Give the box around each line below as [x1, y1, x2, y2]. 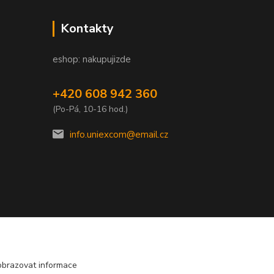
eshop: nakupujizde [53, 53, 131, 65]
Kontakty [61, 20, 114, 37]
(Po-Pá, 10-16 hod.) [53, 103, 128, 115]
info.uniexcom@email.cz [70, 128, 168, 141]
